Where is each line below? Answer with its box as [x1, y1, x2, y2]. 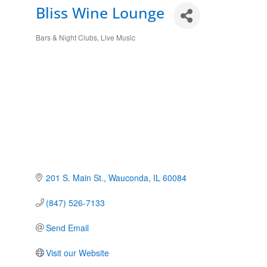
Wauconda [108, 171, 149, 184]
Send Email [46, 221, 89, 234]
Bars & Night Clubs [35, 32, 97, 42]
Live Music [100, 32, 135, 42]
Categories [35, 36, 82, 50]
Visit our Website [46, 246, 110, 259]
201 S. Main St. [46, 171, 104, 184]
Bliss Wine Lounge [35, 2, 164, 23]
